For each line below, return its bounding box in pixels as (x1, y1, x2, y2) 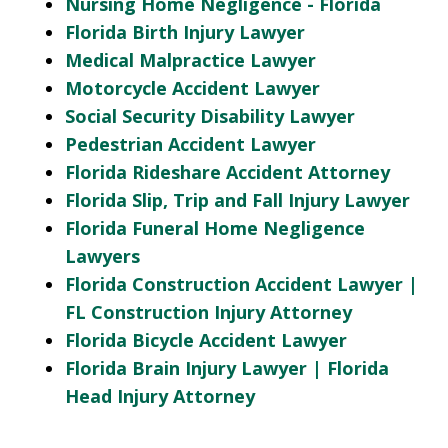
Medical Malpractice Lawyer (65, 48, 316, 73)
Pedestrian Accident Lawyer (65, 132, 316, 157)
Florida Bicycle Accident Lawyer (65, 328, 347, 353)
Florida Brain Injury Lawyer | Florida (65, 356, 389, 381)
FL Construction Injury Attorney (65, 300, 352, 325)
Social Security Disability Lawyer (65, 104, 355, 129)
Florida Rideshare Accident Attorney (65, 160, 390, 185)
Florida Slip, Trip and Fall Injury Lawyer (65, 188, 410, 213)
